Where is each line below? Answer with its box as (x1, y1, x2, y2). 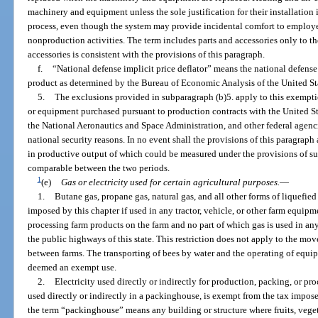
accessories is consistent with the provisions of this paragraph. (28, 48, 265, 60)
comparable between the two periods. (28, 162, 170, 173)
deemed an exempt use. (28, 261, 117, 273)
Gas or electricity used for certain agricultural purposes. (60, 176, 280, 187)
